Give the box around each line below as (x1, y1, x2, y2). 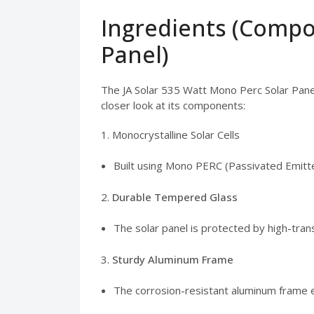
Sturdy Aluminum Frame (112, 252, 233, 266)
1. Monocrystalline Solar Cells (101, 127, 240, 142)
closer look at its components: (101, 97, 245, 112)
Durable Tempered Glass (112, 189, 238, 204)
